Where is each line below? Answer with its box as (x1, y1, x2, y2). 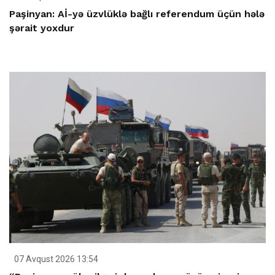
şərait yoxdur (9, 22, 74, 34)
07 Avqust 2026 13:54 (12, 254, 98, 265)
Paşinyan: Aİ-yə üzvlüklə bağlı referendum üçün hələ (9, 8, 265, 20)
